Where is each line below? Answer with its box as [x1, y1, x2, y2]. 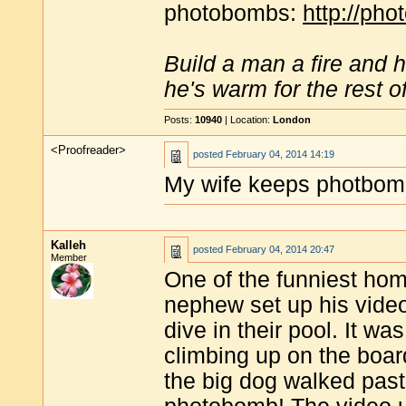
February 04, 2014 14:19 [226, 149, 334, 159]
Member [51, 252, 87, 263]
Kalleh [51, 238, 86, 252]
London [273, 114, 311, 125]
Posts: [164, 114, 195, 125]
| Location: [222, 114, 273, 125]
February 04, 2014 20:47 [226, 244, 334, 255]
